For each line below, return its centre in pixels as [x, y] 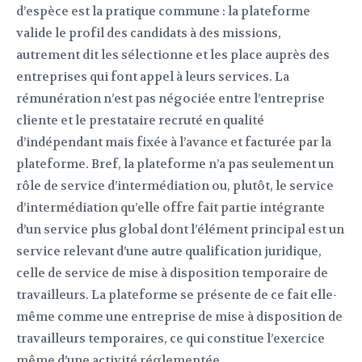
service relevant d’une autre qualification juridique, [169, 252]
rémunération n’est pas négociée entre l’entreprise [170, 99]
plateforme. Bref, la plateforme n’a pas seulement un [175, 164]
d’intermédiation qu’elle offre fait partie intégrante [170, 208]
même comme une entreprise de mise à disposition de [179, 317]
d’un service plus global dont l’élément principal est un [180, 230]
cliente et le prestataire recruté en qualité [140, 121]
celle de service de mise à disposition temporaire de [172, 274]
